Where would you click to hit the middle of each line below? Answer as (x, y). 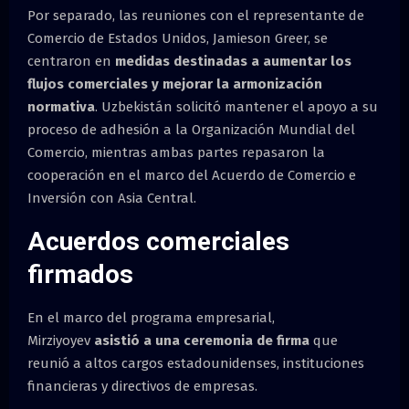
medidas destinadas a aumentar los (233, 62)
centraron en (71, 62)
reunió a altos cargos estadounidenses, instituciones (196, 364)
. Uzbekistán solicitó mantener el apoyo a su (236, 107)
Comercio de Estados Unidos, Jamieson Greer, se (178, 39)
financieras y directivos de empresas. (142, 387)
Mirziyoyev (61, 341)
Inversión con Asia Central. (112, 199)
